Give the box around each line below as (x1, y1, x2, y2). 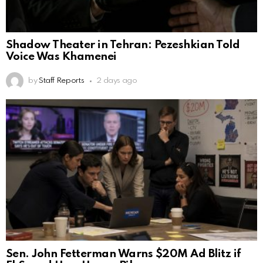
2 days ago (96, 77, 137, 85)
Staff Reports (38, 77, 85, 85)
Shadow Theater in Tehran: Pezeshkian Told (6, 39, 240, 51)
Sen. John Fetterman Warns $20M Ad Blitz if (6, 248, 241, 260)
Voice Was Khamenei (6, 51, 117, 63)
